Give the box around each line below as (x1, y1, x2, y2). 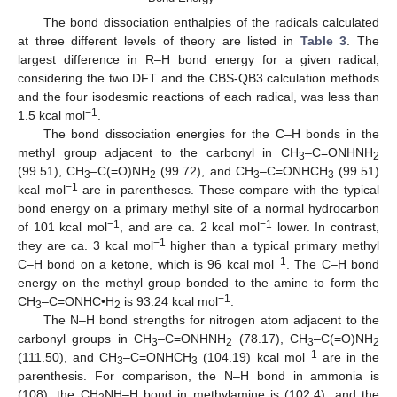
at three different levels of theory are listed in (18, 34, 300, 49)
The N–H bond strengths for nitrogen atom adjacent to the (43, 313, 379, 328)
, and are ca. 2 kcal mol (120, 220, 260, 235)
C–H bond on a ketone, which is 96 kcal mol (18, 257, 274, 272)
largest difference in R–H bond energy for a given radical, (18, 52, 379, 67)
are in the (316, 350, 379, 365)
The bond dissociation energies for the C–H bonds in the (43, 127, 379, 142)
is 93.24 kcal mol (121, 294, 218, 309)
